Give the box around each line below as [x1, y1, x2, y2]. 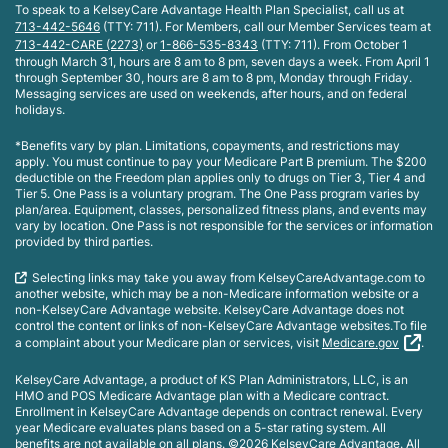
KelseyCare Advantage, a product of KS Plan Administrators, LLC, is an [15, 372, 408, 387]
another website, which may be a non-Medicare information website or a [15, 286, 419, 301]
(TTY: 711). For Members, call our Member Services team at [100, 19, 431, 34]
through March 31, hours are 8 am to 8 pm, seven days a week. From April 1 [15, 54, 430, 69]
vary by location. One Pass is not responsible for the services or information [15, 218, 433, 233]
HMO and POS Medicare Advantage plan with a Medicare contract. [15, 388, 389, 403]
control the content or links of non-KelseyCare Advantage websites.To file [15, 318, 427, 333]
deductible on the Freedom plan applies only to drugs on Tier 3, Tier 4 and [15, 170, 425, 185]
